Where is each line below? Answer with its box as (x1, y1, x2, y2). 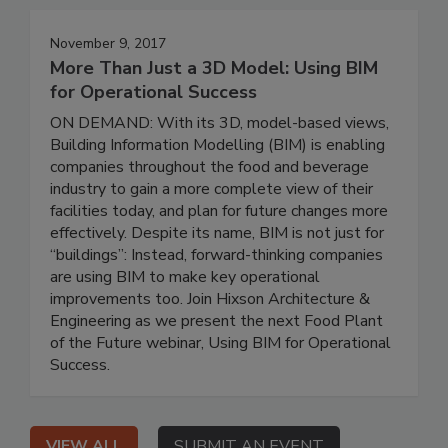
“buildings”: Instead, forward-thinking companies (50, 244, 383, 267)
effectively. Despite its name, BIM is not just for (50, 222, 384, 245)
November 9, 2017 (50, 34, 166, 54)
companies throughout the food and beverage (50, 156, 369, 179)
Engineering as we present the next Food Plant (50, 310, 383, 333)
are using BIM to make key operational (50, 266, 320, 289)
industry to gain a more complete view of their (50, 178, 373, 201)
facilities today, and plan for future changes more (50, 200, 388, 223)
